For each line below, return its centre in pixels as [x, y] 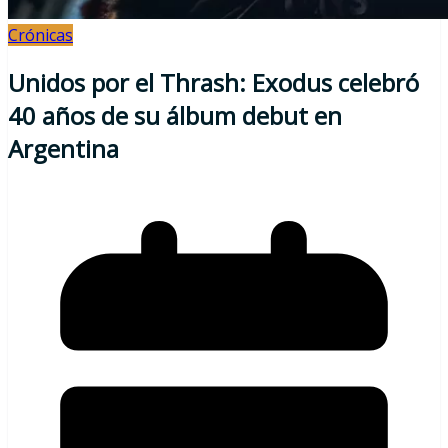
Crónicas [40, 35]
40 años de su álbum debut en [175, 115]
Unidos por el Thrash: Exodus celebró [213, 82]
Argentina [63, 148]
